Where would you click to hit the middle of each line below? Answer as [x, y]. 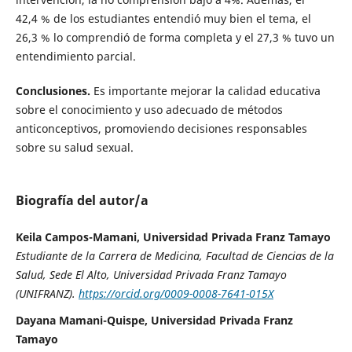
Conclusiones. [53, 91]
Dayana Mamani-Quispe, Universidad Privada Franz [154, 321]
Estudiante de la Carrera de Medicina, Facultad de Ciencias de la [174, 256]
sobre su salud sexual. [76, 148]
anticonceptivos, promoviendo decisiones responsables [161, 129]
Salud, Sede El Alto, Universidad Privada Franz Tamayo [151, 275]
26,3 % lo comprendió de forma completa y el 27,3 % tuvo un [175, 38]
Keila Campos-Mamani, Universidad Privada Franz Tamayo [173, 237]
